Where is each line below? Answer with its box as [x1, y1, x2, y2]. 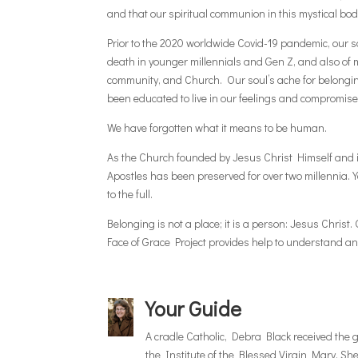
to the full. [107, 185, 153, 201]
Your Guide [145, 295, 241, 323]
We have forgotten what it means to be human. [107, 119, 328, 135]
